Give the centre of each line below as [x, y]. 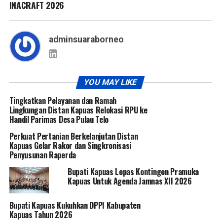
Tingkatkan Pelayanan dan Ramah [63, 100]
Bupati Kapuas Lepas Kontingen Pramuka [133, 171]
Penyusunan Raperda [42, 155]
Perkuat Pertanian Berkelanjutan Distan [74, 136]
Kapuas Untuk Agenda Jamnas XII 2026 [129, 181]
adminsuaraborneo [86, 39]
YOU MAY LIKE [111, 82]
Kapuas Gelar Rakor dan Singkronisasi [70, 145]
